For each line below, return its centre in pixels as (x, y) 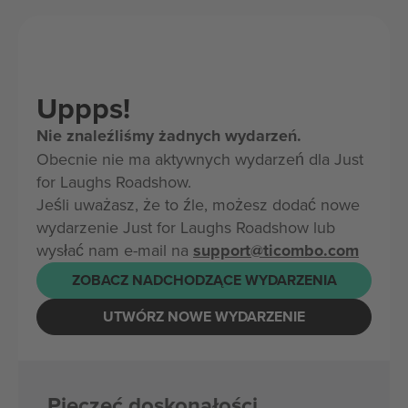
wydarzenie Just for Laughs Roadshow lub (186, 227)
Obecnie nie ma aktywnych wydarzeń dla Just (200, 158)
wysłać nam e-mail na (115, 250)
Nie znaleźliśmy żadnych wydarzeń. (169, 135)
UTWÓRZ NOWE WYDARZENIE (204, 317)
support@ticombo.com (276, 250)
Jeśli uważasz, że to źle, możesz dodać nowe (198, 204)
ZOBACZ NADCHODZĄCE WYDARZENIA (204, 280)
